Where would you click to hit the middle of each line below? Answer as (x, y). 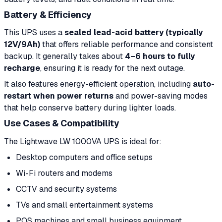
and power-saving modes (161, 96)
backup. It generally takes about (64, 56)
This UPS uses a (34, 32)
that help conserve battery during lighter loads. (90, 108)
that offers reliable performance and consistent (127, 44)
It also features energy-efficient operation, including (98, 84)
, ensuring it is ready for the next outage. (112, 68)
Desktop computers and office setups (84, 157)
